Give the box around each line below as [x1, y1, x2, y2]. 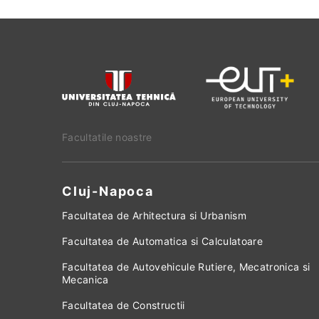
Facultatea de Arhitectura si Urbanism [62, 209, 246, 222]
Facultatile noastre [62, 131, 152, 144]
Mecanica [62, 273, 109, 286]
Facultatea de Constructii [62, 299, 185, 312]
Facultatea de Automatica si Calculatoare [62, 235, 263, 248]
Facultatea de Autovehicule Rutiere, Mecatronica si [62, 261, 310, 273]
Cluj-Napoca [62, 184, 154, 199]
